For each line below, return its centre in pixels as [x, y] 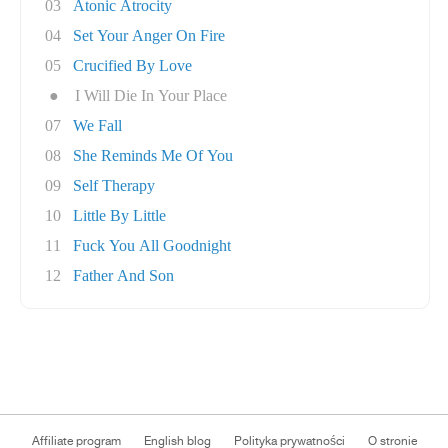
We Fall [97, 125]
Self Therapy [114, 185]
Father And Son [123, 275]
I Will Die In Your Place [151, 95]
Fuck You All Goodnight [152, 245]
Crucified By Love [132, 65]
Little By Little [119, 215]
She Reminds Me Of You [153, 155]
